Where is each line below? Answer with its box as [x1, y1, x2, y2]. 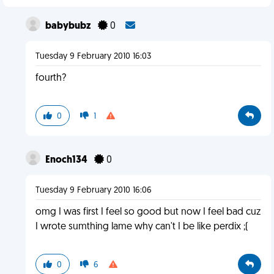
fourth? [35, 73, 66, 83]
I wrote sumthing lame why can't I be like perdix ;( [35, 222, 248, 232]
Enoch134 [45, 155, 89, 165]
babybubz [45, 21, 93, 31]
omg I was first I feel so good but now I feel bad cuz [35, 207, 261, 217]
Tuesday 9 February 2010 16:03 [35, 52, 151, 61]
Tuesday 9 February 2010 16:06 [35, 186, 152, 195]
